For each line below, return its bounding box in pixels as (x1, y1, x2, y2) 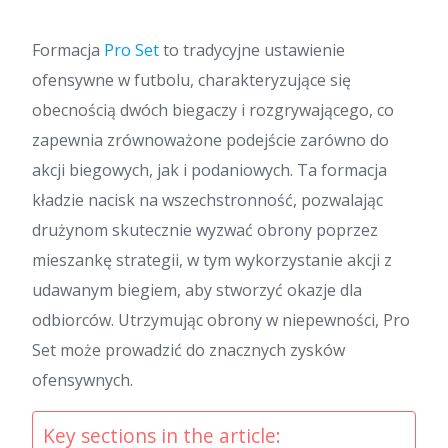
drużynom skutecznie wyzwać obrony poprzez (32, 219, 378, 241)
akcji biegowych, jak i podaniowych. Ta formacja (32, 159, 387, 181)
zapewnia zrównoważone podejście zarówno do (32, 129, 389, 151)
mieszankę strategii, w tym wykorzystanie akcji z (32, 249, 392, 271)
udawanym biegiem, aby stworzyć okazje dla (32, 279, 362, 301)
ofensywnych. (32, 369, 133, 391)
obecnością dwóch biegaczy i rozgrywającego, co (32, 99, 394, 121)
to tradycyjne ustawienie (159, 39, 345, 61)
